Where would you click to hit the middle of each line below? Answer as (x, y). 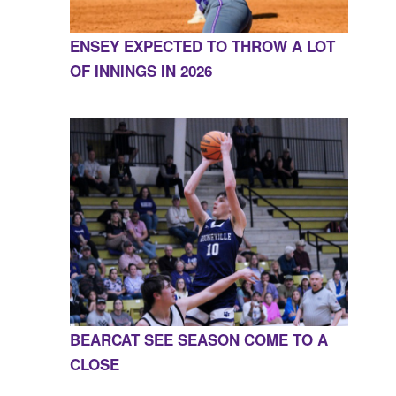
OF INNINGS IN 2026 (141, 71)
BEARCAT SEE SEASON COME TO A (198, 340)
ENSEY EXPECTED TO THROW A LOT (202, 46)
